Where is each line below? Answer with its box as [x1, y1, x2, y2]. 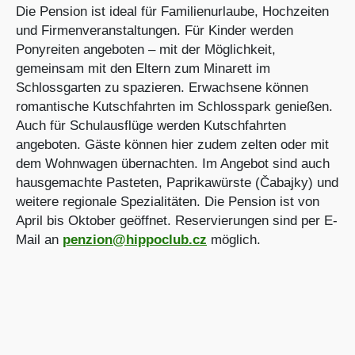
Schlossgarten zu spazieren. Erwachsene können [16, 80, 308, 95]
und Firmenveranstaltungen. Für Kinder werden [16, 23, 293, 38]
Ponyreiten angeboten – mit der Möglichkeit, [16, 42, 276, 57]
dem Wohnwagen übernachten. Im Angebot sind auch [16, 156, 330, 171]
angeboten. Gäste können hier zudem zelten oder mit [16, 137, 329, 152]
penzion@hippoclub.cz [63, 232, 207, 247]
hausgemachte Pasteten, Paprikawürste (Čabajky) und [16, 175, 338, 190]
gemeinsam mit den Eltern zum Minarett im [16, 61, 270, 76]
